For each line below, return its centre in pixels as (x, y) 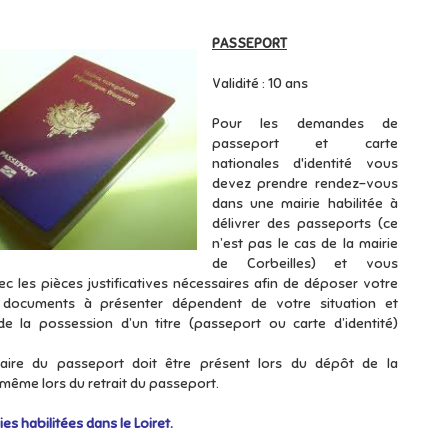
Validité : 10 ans (260, 83)
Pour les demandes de (305, 123)
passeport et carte (305, 143)
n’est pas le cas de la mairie (305, 243)
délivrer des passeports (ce (305, 223)
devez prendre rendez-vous (305, 183)
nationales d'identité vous (305, 163)
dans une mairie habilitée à (305, 203)
